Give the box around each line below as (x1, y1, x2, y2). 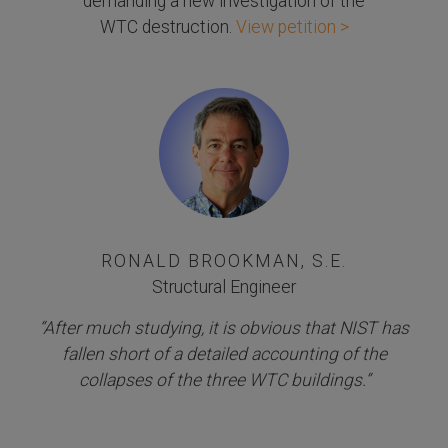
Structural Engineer (152, 277, 296, 297)
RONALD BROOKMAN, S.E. (101, 251, 347, 271)
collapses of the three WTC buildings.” (78, 370, 370, 390)
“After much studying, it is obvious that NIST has (39, 318, 409, 338)
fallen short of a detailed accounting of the (61, 344, 387, 364)
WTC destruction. (99, 17, 236, 37)
